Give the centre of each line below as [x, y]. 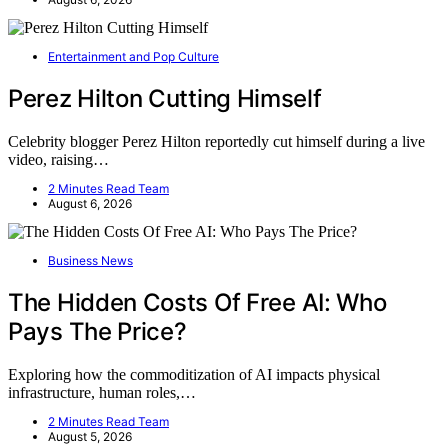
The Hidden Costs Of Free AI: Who [197, 302]
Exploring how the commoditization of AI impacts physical [194, 374]
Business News [90, 260]
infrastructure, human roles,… [102, 392]
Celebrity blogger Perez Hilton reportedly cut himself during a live [216, 141]
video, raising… [58, 159]
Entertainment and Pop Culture [133, 56]
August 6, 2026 [90, 203]
